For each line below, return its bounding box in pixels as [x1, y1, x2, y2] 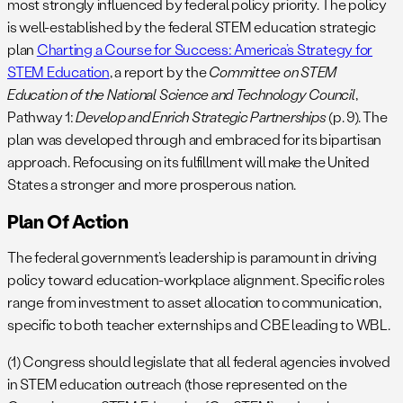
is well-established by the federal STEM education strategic [7, 17, 376, 37]
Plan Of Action [7, 209, 129, 234]
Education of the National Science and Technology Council [7, 85, 355, 104]
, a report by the [109, 62, 210, 82]
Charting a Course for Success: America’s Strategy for [36, 40, 373, 59]
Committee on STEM [209, 62, 337, 82]
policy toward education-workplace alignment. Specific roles [7, 270, 385, 290]
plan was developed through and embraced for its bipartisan [7, 130, 382, 149]
